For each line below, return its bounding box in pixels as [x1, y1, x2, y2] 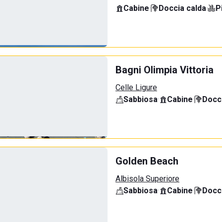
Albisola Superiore [115, 174, 179, 183]
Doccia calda [159, 3, 206, 13]
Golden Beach [115, 155, 178, 167]
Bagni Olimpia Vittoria [115, 64, 214, 76]
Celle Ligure [115, 83, 157, 92]
